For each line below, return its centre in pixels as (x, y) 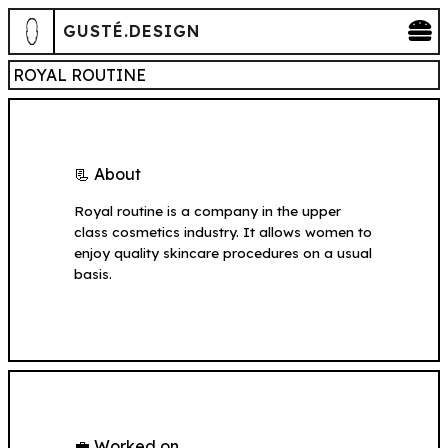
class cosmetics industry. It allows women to (223, 232)
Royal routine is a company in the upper (207, 211)
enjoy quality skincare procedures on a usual (223, 253)
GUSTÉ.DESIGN (131, 31)
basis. (93, 274)
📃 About (107, 174)
